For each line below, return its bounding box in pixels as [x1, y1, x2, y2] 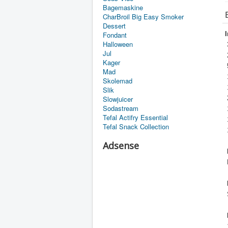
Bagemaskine [103, 3, 143, 13]
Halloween [103, 39, 133, 49]
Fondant [103, 30, 127, 40]
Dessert [103, 21, 126, 31]
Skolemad [103, 76, 132, 86]
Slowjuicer [103, 94, 133, 104]
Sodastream [103, 103, 138, 113]
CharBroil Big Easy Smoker [103, 12, 184, 22]
